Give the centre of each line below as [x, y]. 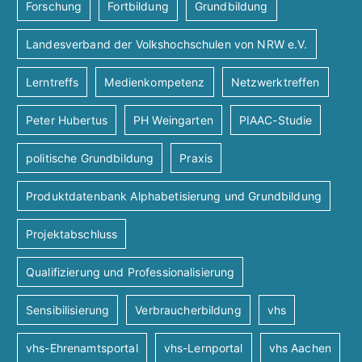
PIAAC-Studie [276, 120]
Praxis [196, 158]
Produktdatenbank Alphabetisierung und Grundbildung [174, 196]
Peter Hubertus [67, 120]
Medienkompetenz [155, 82]
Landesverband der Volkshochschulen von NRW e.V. [167, 44]
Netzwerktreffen [275, 82]
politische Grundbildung [90, 158]
